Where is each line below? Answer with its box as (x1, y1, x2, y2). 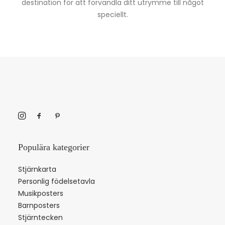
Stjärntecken (18, 212, 63, 222)
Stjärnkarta (18, 164, 56, 174)
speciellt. (97, 10, 128, 20)
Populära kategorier (18, 142, 89, 152)
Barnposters (18, 200, 60, 210)
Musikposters (18, 188, 63, 198)
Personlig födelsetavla (18, 176, 95, 186)
